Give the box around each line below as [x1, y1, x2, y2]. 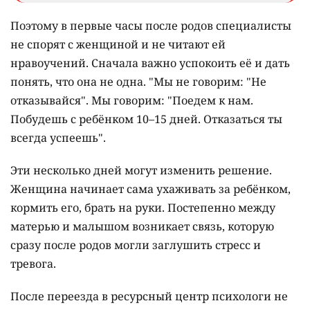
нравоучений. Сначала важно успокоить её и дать [10, 55, 290, 71]
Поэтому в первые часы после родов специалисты [10, 18, 291, 34]
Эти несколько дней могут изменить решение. [10, 163, 272, 179]
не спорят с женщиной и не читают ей [10, 37, 226, 53]
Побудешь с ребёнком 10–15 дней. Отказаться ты [10, 111, 282, 127]
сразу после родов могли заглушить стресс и [10, 237, 261, 253]
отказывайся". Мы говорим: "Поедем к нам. [10, 93, 253, 109]
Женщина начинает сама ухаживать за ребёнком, [10, 181, 291, 197]
